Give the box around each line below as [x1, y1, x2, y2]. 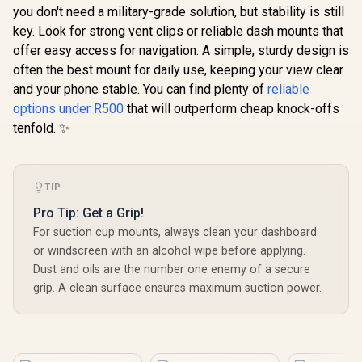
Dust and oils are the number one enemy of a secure [33, 263, 310, 276]
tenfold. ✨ [13, 120, 69, 136]
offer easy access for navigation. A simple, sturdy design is [13, 43, 349, 58]
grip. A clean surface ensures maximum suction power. [33, 281, 322, 295]
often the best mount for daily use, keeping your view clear [13, 62, 343, 78]
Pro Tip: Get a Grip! [33, 205, 144, 221]
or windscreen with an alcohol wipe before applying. [33, 244, 305, 258]
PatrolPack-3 [178, 4, 251, 17]
